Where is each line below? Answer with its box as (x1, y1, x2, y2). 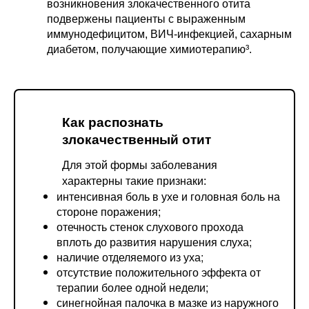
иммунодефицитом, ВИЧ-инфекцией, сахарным (47, 28, 292, 41)
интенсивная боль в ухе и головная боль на (57, 188, 280, 204)
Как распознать (62, 114, 163, 130)
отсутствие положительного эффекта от (57, 263, 261, 280)
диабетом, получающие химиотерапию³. (47, 43, 252, 56)
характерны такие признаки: (62, 175, 206, 187)
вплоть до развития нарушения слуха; (57, 233, 252, 250)
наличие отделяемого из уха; (57, 248, 203, 265)
